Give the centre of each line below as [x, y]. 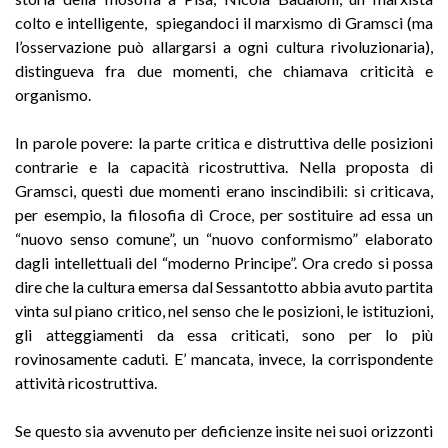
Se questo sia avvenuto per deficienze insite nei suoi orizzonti [224, 430]
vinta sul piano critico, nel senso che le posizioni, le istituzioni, [224, 310]
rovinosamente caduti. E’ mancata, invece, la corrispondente [224, 358]
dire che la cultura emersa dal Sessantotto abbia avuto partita [224, 286]
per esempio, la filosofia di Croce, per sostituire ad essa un [224, 214]
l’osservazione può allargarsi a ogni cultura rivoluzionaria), [224, 46]
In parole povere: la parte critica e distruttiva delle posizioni [224, 142]
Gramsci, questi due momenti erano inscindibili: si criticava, [224, 190]
